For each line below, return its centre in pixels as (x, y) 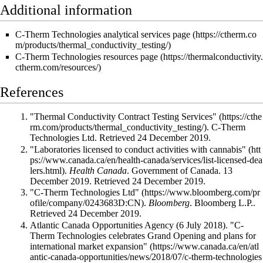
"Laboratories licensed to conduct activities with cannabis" (138, 149)
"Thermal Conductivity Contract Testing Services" (124, 117)
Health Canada (98, 170)
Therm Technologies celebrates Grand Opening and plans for (143, 235)
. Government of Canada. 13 (180, 170)
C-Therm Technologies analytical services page (102, 35)
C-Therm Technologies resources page (86, 56)
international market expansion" (89, 246)
